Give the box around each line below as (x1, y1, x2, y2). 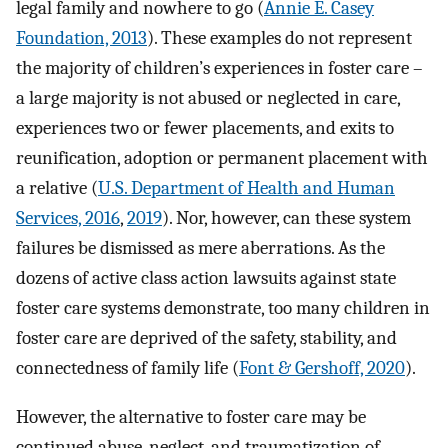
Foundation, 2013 (16, 27, 147, 50)
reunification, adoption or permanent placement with (16, 147, 428, 170)
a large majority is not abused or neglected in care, (16, 87, 400, 110)
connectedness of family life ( (16, 357, 239, 380)
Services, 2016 (16, 207, 120, 230)
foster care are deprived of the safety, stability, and (16, 327, 397, 350)
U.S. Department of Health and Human (98, 177, 395, 200)
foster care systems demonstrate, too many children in (16, 297, 430, 320)
